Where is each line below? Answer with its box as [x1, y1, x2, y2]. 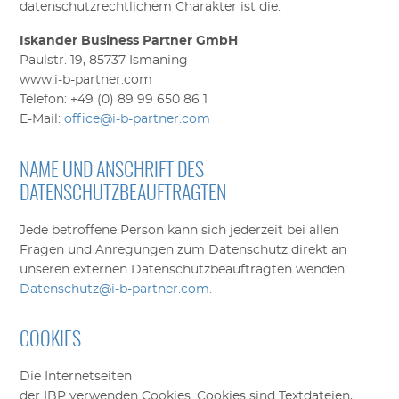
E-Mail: [20, 113, 65, 126]
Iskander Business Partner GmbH [20, 35, 239, 48]
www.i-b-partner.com [20, 74, 153, 87]
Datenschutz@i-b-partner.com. [20, 282, 213, 296]
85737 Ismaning [89, 54, 189, 68]
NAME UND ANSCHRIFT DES [20, 161, 205, 182]
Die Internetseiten [20, 370, 133, 384]
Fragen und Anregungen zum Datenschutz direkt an [20, 243, 347, 256]
